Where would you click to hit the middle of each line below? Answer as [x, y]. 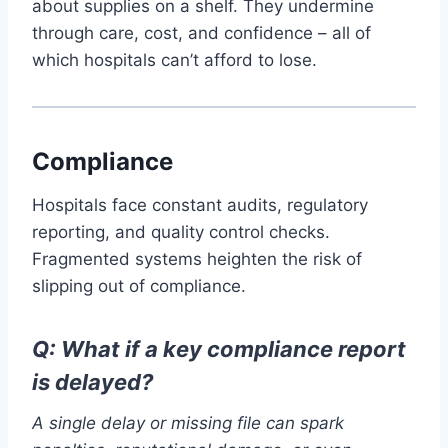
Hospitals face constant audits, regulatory [200, 204]
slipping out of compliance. [139, 285]
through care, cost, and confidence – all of [201, 32]
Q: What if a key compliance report [219, 348]
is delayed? [92, 381]
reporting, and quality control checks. [181, 231]
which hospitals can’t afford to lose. [174, 59]
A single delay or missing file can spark [188, 422]
